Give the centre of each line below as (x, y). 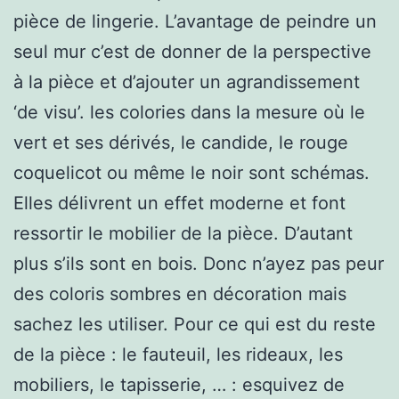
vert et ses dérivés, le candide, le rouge (181, 142)
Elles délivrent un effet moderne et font (179, 203)
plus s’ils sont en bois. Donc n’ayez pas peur (199, 263)
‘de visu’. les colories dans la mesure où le (189, 112)
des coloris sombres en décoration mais (180, 293)
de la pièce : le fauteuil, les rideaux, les (178, 354)
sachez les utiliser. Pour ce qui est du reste (195, 324)
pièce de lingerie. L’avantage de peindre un (195, 21)
